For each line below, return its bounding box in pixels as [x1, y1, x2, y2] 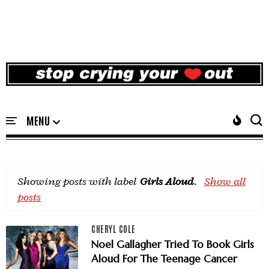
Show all [204, 174, 246, 189]
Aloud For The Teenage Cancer [91, 252, 237, 266]
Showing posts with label [17, 174, 139, 189]
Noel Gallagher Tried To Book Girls [91, 238, 254, 252]
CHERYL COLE [91, 223, 136, 235]
